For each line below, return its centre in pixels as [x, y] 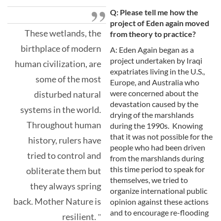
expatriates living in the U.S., [157, 72]
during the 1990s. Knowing [156, 126]
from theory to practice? [154, 34]
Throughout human [64, 125]
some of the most [68, 79]
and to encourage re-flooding [159, 213]
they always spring [66, 186]
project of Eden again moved [160, 23]
